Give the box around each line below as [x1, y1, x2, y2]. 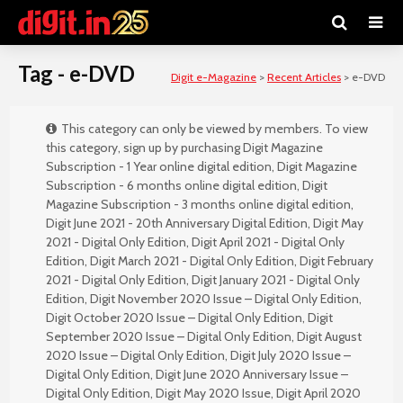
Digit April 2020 [276, 385, 361, 401]
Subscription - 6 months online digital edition [46, 177, 297, 193]
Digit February [300, 253, 373, 269]
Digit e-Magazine [171, 70, 256, 84]
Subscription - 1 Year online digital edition [46, 158, 272, 175]
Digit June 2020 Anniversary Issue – [156, 366, 348, 382]
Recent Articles [267, 70, 341, 84]
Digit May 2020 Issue [156, 385, 271, 401]
